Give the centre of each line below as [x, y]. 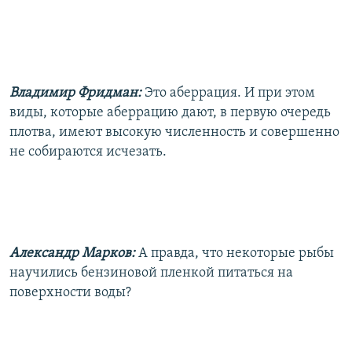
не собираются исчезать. [88, 152]
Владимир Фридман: [75, 93]
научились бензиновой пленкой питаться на [151, 273]
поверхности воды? [70, 292]
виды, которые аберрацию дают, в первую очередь [170, 112]
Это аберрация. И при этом [230, 93]
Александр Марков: [72, 253]
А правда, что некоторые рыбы [236, 253]
